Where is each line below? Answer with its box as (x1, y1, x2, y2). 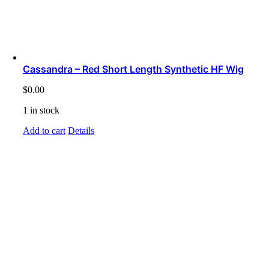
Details (68, 125, 94, 136)
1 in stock (23, 105, 59, 116)
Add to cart (23, 125, 65, 136)
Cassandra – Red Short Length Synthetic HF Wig (23, 63, 244, 76)
